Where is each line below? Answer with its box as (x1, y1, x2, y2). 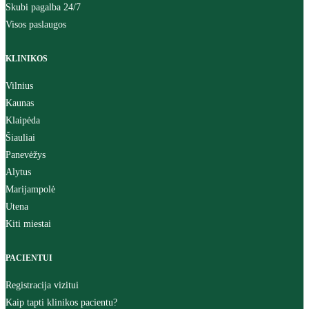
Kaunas (6, 98, 34, 108)
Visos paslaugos (6, 19, 66, 30)
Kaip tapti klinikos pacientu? (6, 297, 117, 308)
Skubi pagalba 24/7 (6, 2, 81, 12)
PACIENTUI (6, 253, 52, 263)
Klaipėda (6, 115, 40, 126)
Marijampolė (6, 184, 55, 195)
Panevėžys (6, 150, 46, 160)
